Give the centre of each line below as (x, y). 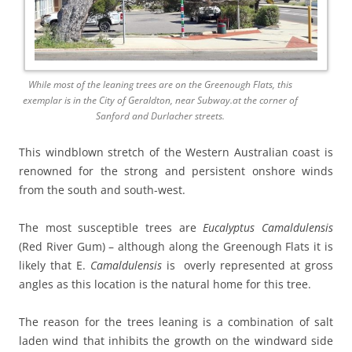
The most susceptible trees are (111, 227)
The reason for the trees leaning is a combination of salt (176, 321)
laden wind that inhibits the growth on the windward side (176, 340)
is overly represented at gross (247, 265)
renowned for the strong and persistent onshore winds (176, 170)
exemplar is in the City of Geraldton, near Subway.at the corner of (160, 100)
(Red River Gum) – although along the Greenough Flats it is (176, 246)
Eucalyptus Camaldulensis (268, 227)
